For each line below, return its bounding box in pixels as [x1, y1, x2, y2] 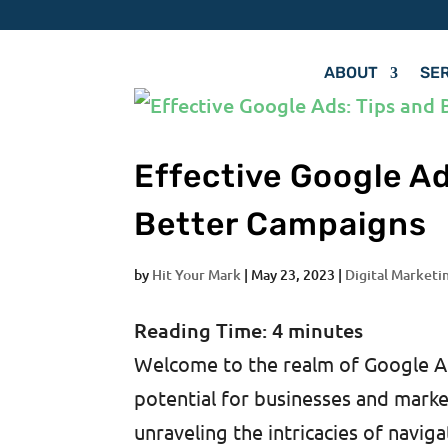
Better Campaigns [134, 205, 428, 243]
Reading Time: [134, 317, 273, 343]
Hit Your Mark [152, 265, 242, 284]
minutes [288, 317, 364, 343]
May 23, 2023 [251, 265, 336, 284]
